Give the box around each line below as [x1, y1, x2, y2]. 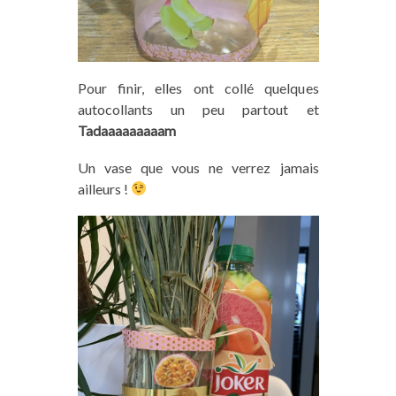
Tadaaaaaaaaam [77, 121, 176, 139]
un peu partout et [152, 100, 319, 118]
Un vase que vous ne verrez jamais [77, 158, 319, 176]
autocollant [77, 100, 147, 118]
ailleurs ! [77, 179, 131, 197]
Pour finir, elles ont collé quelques [77, 79, 319, 96]
